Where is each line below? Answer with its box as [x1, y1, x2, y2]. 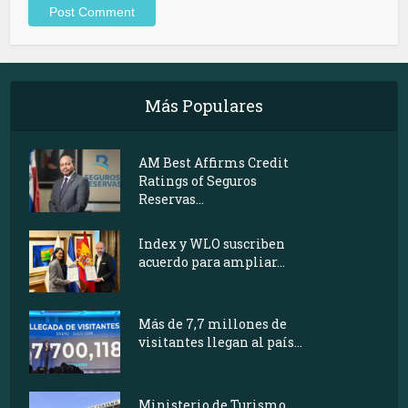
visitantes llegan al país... [138, 333, 303, 352]
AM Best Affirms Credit [138, 153, 290, 171]
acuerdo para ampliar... [138, 252, 286, 270]
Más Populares [145, 94, 263, 117]
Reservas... [138, 189, 205, 208]
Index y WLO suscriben [138, 234, 286, 252]
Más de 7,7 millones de [138, 315, 288, 333]
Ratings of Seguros [138, 171, 258, 189]
